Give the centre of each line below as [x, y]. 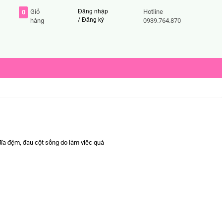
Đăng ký [93, 20]
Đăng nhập [93, 11]
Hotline [153, 12]
